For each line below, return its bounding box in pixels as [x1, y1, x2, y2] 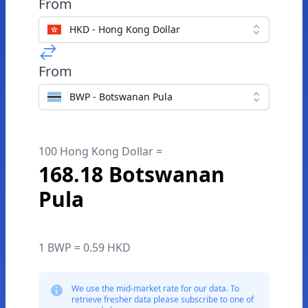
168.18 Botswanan [38, 160, 225, 188]
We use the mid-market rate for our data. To [71, 283, 239, 294]
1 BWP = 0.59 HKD [38, 240, 131, 255]
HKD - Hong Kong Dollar [69, 23, 180, 36]
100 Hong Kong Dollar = [38, 144, 162, 159]
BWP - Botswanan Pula [69, 90, 173, 103]
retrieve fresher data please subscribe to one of [71, 294, 254, 305]
